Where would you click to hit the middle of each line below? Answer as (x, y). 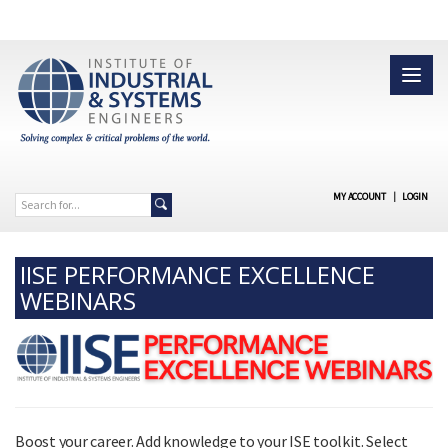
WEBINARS (78, 300)
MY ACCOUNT (359, 196)
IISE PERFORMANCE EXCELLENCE (197, 274)
